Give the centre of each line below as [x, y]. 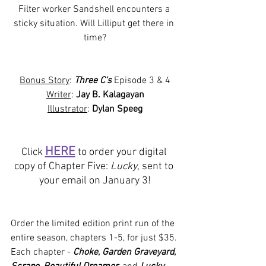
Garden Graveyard [138, 253]
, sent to [156, 167]
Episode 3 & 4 [141, 81]
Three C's [93, 81]
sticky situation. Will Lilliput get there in [95, 24]
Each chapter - [42, 253]
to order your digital [122, 153]
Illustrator [67, 110]
